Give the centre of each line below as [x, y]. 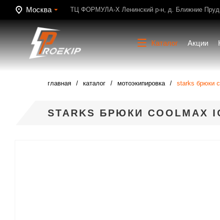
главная [59, 83]
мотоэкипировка [141, 83]
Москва [39, 10]
